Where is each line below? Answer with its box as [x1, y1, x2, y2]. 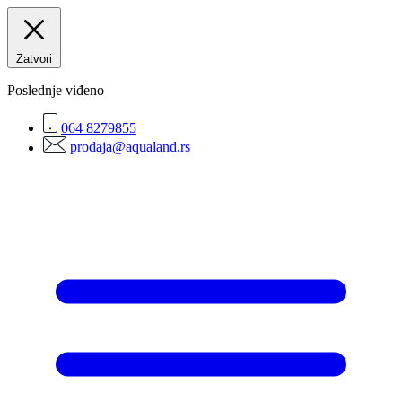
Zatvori [16, 52, 52, 66]
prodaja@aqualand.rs [69, 139, 190, 155]
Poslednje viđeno [7, 83, 104, 98]
